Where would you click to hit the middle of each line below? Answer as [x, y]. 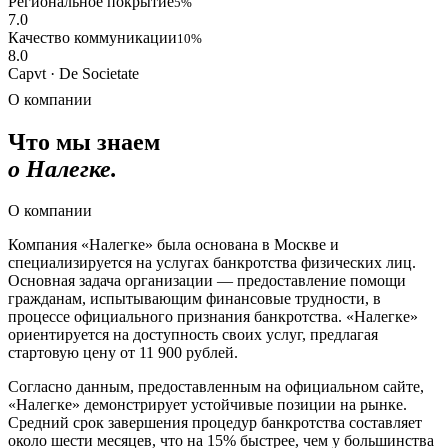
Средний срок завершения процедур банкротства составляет [215, 423]
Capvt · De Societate [73, 73]
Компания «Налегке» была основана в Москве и [173, 245]
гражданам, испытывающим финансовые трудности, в [194, 299]
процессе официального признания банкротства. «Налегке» [213, 317]
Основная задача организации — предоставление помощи [207, 281]
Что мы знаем [84, 141]
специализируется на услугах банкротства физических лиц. [212, 263]
